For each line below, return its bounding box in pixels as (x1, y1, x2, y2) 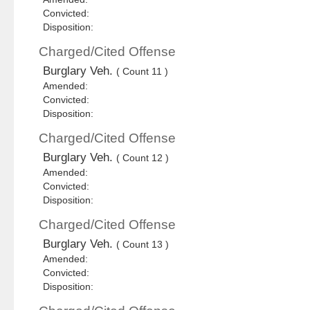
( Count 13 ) (116, 239, 170, 250)
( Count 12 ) (116, 152, 170, 164)
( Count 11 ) (116, 66, 169, 77)
